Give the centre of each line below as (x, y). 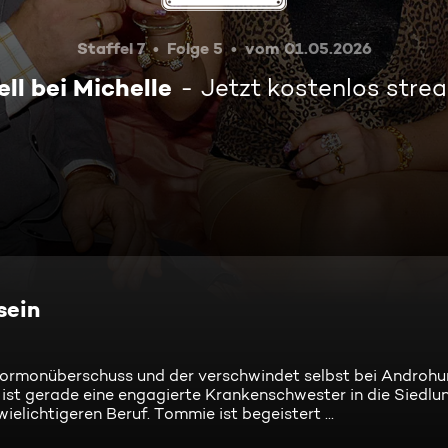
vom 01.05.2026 (308, 48)
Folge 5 (194, 48)
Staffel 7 (110, 48)
